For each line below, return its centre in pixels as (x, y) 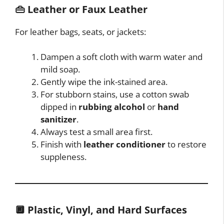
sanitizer (58, 119)
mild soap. (60, 69)
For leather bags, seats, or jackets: (80, 31)
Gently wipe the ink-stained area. (104, 82)
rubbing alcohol (112, 107)
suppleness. (63, 157)
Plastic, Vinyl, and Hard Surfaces (107, 210)
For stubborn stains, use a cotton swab (115, 94)
